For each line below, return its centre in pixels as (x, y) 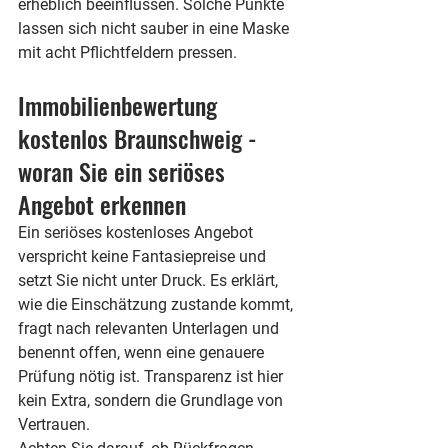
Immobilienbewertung (120, 105)
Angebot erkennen (102, 204)
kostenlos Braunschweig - (140, 138)
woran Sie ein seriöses (124, 171)
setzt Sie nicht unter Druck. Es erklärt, (150, 280)
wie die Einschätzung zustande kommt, (157, 304)
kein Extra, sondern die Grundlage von (152, 400)
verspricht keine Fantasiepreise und (144, 256)
